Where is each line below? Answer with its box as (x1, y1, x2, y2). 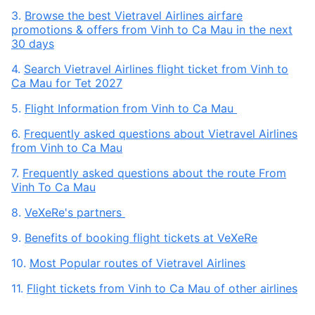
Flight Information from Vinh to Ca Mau (25, 101, 237, 115)
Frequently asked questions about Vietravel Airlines (24, 127, 297, 141)
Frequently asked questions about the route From (22, 166, 286, 180)
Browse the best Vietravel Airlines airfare (25, 8, 243, 22)
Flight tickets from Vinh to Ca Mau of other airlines (27, 281, 297, 295)
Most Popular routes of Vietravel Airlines (30, 256, 245, 270)
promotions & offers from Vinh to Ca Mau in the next (11, 22, 292, 37)
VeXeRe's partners (25, 205, 125, 219)
